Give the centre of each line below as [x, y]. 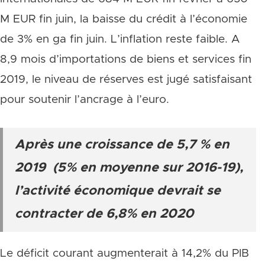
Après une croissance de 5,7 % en [122, 145]
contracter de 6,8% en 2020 [104, 214]
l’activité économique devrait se [118, 191]
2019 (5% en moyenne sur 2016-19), [129, 168]
